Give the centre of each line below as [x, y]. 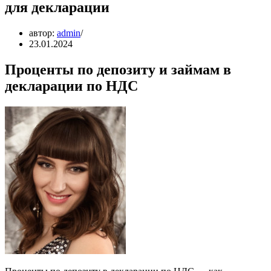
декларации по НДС [71, 86]
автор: [43, 33]
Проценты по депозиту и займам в [118, 69]
